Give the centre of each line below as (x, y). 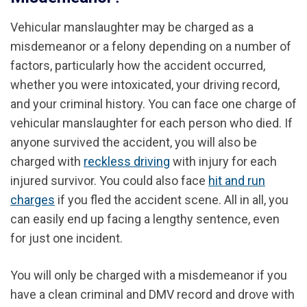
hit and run (237, 180)
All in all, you (256, 199)
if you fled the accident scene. (139, 199)
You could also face (154, 180)
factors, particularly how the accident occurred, (138, 65)
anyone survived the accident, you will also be (134, 142)
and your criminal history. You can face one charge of (153, 103)
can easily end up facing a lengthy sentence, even (145, 219)
